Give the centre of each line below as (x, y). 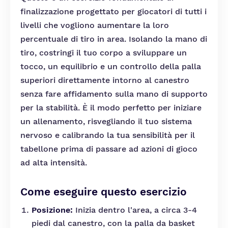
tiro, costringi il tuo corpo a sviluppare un (104, 53)
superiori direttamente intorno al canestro (105, 80)
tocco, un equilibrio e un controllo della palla (111, 66)
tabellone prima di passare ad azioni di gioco (109, 149)
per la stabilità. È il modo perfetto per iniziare (111, 108)
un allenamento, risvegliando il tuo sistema (106, 121)
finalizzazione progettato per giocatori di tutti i (113, 11)
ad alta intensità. (54, 163)
